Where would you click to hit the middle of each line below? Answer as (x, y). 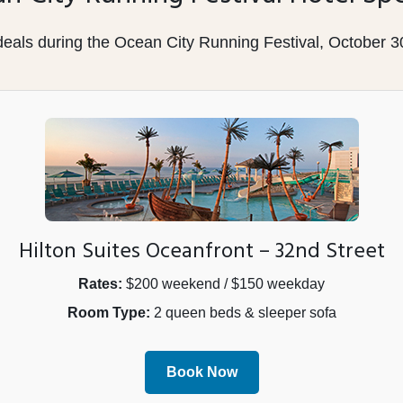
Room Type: (108, 313)
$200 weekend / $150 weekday (224, 284)
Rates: (100, 284)
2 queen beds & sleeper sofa (243, 313)
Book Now (201, 372)
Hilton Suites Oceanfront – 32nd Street (201, 252)
